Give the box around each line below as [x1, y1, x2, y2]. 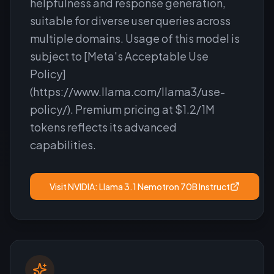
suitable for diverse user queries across [30, 13, 231, 28]
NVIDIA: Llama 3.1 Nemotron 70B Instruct [68, 181, 230, 192]
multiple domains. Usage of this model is [30, 31, 240, 45]
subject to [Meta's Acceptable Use [30, 49, 209, 63]
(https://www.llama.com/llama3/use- [30, 84, 225, 98]
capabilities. [30, 138, 96, 152]
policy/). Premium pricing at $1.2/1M [30, 102, 215, 116]
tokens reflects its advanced [30, 120, 177, 134]
